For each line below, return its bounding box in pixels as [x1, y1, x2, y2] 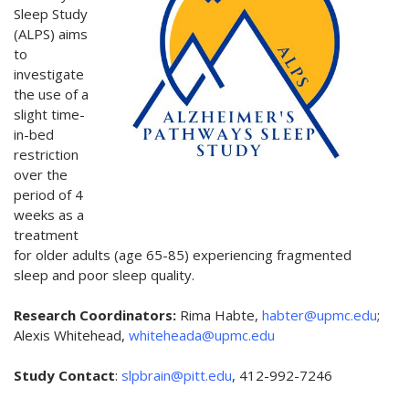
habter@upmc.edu [262, 306, 377, 325]
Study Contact [14, 366, 115, 385]
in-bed [14, 125, 54, 144]
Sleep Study [14, 5, 88, 24]
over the [14, 165, 68, 184]
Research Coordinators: [14, 306, 180, 325]
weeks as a [14, 205, 84, 225]
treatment [14, 225, 79, 245]
